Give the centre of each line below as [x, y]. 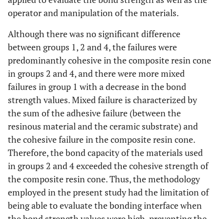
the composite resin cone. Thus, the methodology [104, 179]
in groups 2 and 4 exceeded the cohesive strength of [108, 165]
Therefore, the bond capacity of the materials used [105, 152]
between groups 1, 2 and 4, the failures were [92, 47]
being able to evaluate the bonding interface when [105, 205]
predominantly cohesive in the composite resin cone [109, 60]
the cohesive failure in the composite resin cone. [101, 139]
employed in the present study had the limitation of [108, 192]
